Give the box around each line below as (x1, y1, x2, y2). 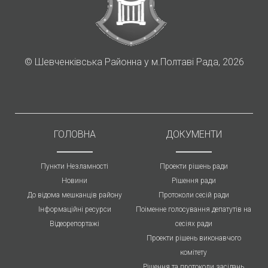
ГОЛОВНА (53, 128, 96, 140)
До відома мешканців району (27, 190, 122, 199)
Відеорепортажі (50, 219, 99, 228)
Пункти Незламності (41, 162, 108, 170)
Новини (62, 176, 87, 185)
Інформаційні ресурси (38, 205, 111, 214)
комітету (180, 248, 207, 257)
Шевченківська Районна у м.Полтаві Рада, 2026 (32, 56, 244, 68)
